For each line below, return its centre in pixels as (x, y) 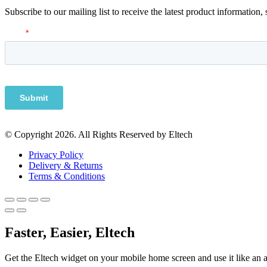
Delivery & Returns (66, 165)
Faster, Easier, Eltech (70, 232)
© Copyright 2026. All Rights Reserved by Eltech (99, 134)
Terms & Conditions (67, 176)
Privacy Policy (56, 154)
